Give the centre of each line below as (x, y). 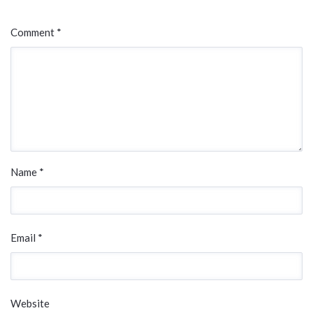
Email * (27, 238)
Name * (27, 172)
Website (30, 304)
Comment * (36, 32)
